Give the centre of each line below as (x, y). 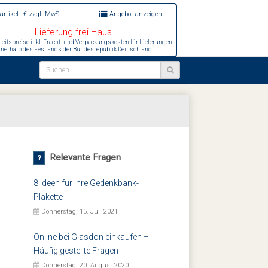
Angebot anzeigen (135, 14)
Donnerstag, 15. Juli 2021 (79, 211)
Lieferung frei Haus (74, 32)
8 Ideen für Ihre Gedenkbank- (86, 183)
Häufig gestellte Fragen (76, 251)
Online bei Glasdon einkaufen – (91, 237)
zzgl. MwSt (44, 14)
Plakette (48, 197)
